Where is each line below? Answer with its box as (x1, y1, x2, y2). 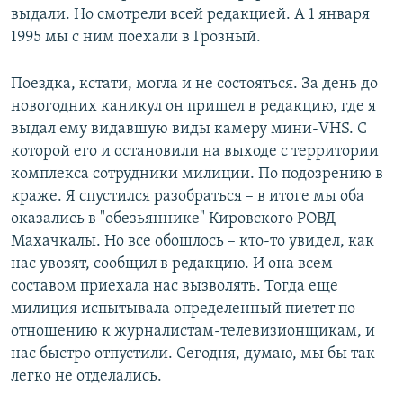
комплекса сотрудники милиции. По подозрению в (11, 166, 383, 184)
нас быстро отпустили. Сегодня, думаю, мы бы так (11, 345, 375, 363)
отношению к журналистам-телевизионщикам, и (11, 323, 375, 341)
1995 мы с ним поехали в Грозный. (11, 29, 261, 47)
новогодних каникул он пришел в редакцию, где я (11, 98, 376, 116)
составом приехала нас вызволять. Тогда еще (11, 278, 338, 296)
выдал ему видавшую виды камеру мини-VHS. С (11, 121, 367, 139)
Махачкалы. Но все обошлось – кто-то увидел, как (11, 233, 374, 251)
